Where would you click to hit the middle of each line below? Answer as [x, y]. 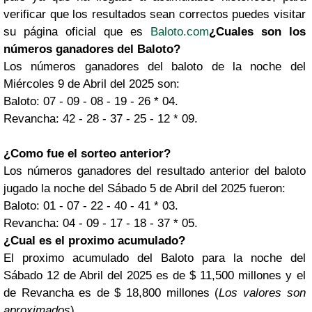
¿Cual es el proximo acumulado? [94, 240]
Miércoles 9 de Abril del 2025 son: [92, 84]
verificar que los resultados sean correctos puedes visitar [155, 14]
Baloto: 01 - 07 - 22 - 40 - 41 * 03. [91, 205]
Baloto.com [179, 31]
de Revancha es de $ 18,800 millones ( [111, 292]
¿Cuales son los [257, 31]
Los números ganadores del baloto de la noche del [155, 66]
